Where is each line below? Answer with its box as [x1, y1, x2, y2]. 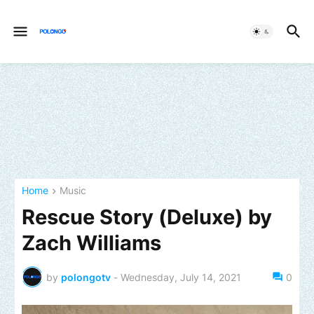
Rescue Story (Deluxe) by [22, 205, 272, 230]
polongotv [61, 271, 111, 283]
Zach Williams [22, 231, 161, 256]
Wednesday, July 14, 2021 [121, 271, 241, 283]
